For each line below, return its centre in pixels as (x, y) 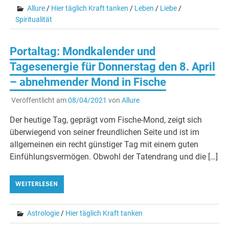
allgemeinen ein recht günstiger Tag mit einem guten (104, 144)
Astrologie (43, 213)
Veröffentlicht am (39, 100)
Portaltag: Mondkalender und (83, 51)
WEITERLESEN (37, 184)
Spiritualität (34, 19)
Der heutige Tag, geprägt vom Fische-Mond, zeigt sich (106, 120)
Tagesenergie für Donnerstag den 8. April (113, 66)
